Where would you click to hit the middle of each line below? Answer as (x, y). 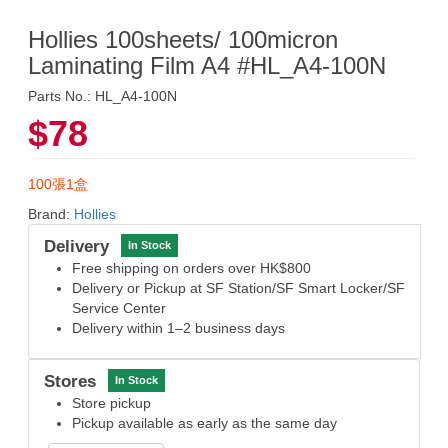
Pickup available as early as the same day (204, 422)
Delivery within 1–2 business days (178, 327)
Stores (70, 381)
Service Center (119, 307)
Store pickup (111, 402)
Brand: (51, 213)
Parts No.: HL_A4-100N (102, 95)
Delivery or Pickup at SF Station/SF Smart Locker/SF (238, 287)
